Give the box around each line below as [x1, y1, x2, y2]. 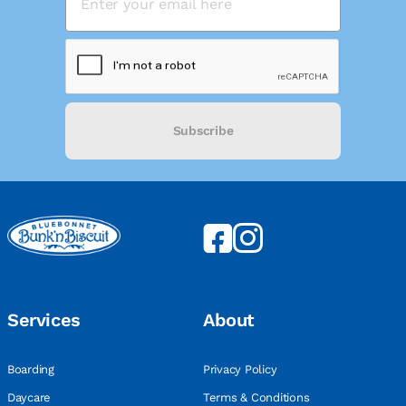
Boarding [7, 362, 58, 377]
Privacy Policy [203, 362, 281, 377]
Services [7, 309, 81, 332]
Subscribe [172, 123, 234, 139]
